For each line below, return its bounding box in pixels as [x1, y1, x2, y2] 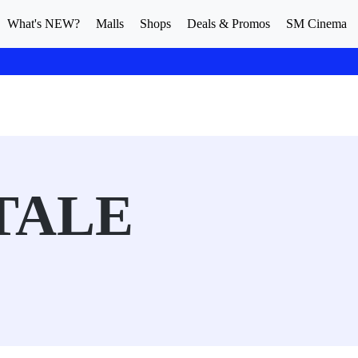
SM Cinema [286, 17, 347, 30]
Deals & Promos [187, 17, 270, 30]
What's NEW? [7, 17, 80, 30]
